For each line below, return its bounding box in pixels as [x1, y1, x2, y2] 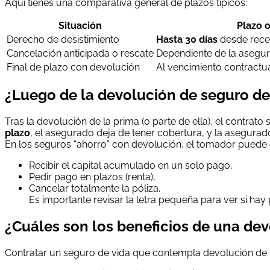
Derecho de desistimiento [7, 33, 119, 45]
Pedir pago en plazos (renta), [29, 171, 155, 183]
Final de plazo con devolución [7, 61, 140, 73]
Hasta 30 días [156, 33, 218, 45]
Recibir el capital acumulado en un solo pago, [29, 160, 233, 172]
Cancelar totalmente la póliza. [29, 183, 160, 195]
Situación [58, 19, 102, 31]
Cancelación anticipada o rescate [7, 47, 154, 59]
